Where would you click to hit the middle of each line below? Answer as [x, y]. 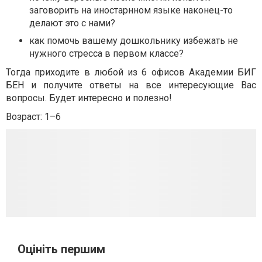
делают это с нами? [72, 23]
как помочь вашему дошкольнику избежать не [134, 41]
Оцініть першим [61, 249]
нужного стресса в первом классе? [106, 54]
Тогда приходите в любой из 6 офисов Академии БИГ [131, 73]
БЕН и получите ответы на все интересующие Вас [131, 85]
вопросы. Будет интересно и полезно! [89, 98]
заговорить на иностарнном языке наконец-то [131, 11]
